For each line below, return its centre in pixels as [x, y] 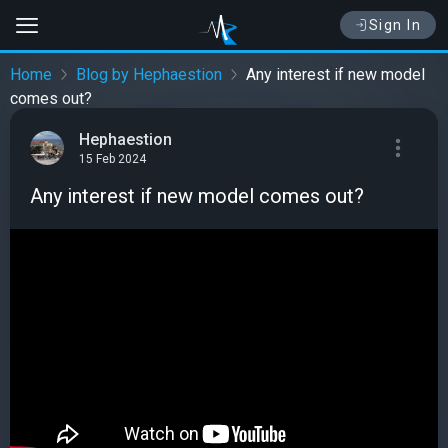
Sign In [394, 25]
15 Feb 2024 [112, 159]
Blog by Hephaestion [149, 75]
